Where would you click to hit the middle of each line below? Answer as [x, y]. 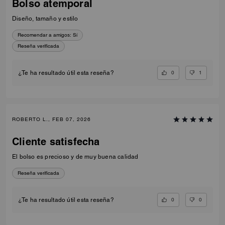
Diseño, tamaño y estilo [45, 18]
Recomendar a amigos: [44, 35]
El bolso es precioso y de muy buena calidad [75, 157]
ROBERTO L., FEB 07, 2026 [51, 120]
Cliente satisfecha [56, 142]
